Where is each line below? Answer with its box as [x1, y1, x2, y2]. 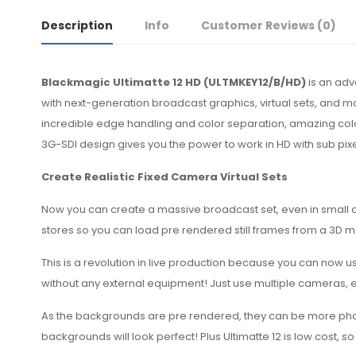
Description [41, 17, 113, 34]
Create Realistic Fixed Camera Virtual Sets [41, 169, 288, 185]
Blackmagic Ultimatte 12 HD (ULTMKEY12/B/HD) [41, 75, 306, 91]
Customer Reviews [201, 17, 317, 34]
